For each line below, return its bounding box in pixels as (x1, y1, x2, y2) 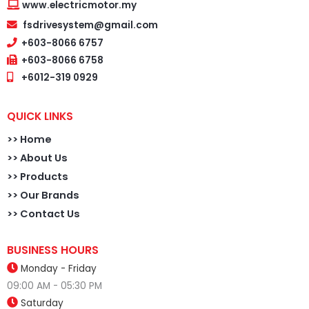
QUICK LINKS (7, 109, 73, 124)
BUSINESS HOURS (7, 242, 99, 259)
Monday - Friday (21, 262, 97, 276)
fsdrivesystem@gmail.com (23, 19, 158, 32)
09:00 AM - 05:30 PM (7, 279, 102, 293)
